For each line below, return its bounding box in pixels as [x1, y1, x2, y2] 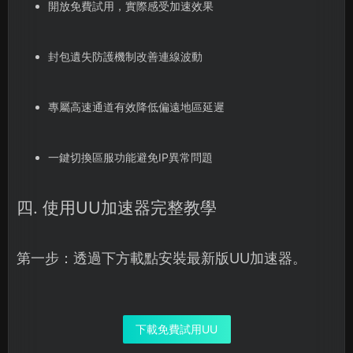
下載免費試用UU [136, 322, 217, 336]
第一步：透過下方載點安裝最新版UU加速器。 [17, 250, 307, 266]
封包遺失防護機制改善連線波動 [47, 50, 203, 63]
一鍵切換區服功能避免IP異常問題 [47, 150, 213, 164]
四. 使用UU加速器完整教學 [17, 198, 217, 217]
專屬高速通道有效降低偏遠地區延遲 [47, 100, 225, 113]
